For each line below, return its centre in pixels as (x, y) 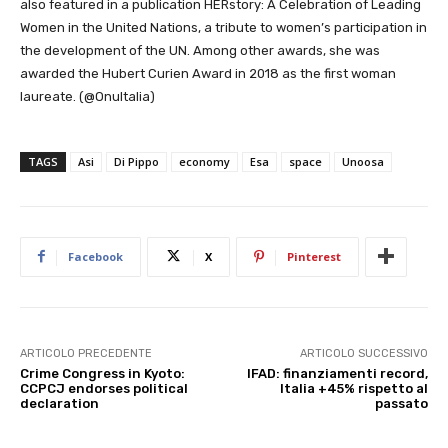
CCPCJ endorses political (104, 388)
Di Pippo (136, 161)
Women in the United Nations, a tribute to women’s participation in (223, 27)
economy (204, 161)
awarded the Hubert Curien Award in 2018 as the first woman (208, 73)
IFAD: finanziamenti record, (337, 373)
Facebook (95, 256)
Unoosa (363, 161)
